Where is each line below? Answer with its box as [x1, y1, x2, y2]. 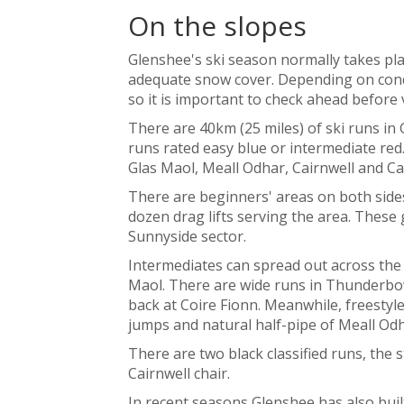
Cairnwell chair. [127, 363, 230, 383]
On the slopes [127, 6, 307, 44]
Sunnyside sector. [127, 225, 246, 246]
